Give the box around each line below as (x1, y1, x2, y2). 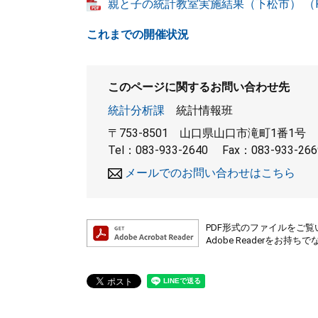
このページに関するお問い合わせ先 (108, 80, 290, 94)
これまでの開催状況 (87, 28, 189, 41)
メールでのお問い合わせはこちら (125, 166, 295, 180)
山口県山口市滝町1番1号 (180, 126, 306, 140)
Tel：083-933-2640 (108, 143, 208, 157)
